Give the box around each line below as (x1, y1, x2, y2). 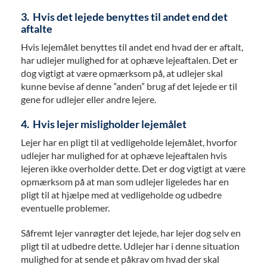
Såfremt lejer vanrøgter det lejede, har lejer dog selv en (21, 227, 241, 239)
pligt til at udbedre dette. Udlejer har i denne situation (21, 240, 240, 252)
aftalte (21, 22, 52, 36)
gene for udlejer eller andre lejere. (21, 94, 156, 105)
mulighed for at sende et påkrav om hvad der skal (21, 253, 219, 265)
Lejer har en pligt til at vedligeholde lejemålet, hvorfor (21, 136, 237, 148)
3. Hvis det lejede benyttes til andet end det (21, 10, 228, 24)
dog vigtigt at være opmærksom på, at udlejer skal (21, 67, 223, 79)
